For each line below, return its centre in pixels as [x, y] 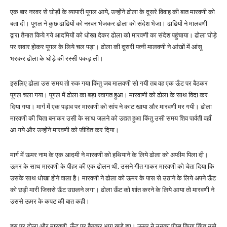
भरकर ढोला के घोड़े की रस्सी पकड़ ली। [57, 59]
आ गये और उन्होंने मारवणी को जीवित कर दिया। [65, 130]
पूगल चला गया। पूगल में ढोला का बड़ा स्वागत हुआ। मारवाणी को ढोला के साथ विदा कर [109, 95]
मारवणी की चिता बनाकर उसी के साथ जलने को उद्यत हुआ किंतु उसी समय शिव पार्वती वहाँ [111, 119]
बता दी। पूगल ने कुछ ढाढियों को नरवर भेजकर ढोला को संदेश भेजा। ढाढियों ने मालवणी [109, 24]
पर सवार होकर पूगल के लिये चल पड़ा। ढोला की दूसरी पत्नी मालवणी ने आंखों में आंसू [106, 47]
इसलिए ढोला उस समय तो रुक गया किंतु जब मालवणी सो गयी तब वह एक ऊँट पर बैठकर [109, 84]
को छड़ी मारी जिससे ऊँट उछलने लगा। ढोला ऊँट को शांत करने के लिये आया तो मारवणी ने [112, 190]
